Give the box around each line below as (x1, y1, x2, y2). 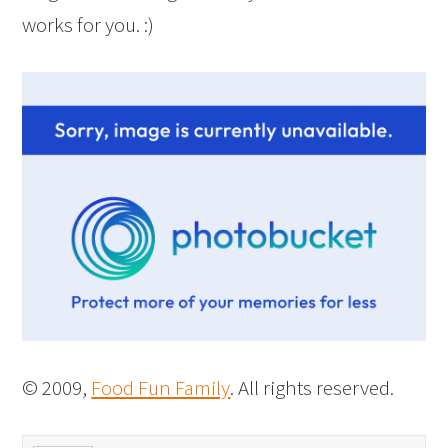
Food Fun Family (91, 373, 231, 401)
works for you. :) (22, 11, 155, 38)
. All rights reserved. (230, 373, 395, 401)
